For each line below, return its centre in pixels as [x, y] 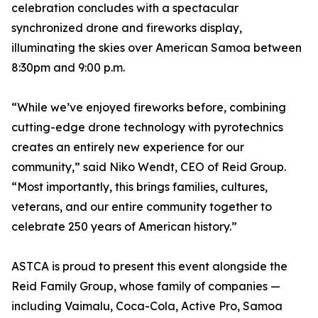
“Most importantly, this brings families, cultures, [139, 187]
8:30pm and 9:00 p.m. [68, 68]
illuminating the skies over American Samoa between [157, 48]
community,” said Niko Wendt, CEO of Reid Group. [149, 167]
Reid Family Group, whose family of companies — [146, 286]
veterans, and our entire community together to [142, 207]
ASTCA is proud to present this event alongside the [149, 267]
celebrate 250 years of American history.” [124, 227]
